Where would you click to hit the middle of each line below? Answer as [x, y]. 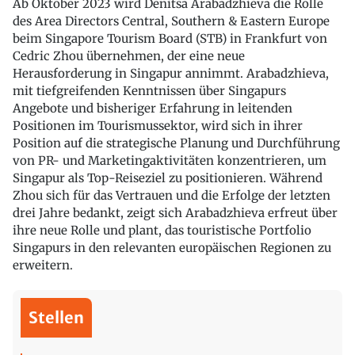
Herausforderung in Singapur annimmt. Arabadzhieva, [171, 74]
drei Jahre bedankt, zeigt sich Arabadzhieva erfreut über [175, 213]
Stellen [56, 318]
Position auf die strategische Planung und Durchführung [176, 143]
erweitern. [43, 265]
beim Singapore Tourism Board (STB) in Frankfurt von [170, 39]
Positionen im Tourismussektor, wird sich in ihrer [158, 126]
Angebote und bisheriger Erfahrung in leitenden [153, 109]
